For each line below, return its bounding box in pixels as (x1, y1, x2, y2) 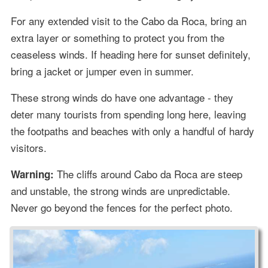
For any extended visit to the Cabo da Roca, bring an (10, 13, 246, 28)
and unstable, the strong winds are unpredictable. (10, 182, 230, 198)
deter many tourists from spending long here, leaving (10, 106, 246, 121)
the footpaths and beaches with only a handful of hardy (10, 123, 254, 138)
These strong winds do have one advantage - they (10, 89, 233, 105)
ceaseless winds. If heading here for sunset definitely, (10, 46, 251, 62)
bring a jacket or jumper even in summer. (10, 63, 194, 78)
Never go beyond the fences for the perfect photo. (10, 199, 233, 215)
